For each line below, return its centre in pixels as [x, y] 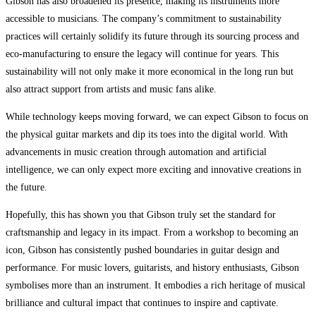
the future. [26, 187]
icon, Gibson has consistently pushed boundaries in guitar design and [142, 250]
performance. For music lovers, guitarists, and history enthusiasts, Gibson [152, 267]
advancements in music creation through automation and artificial [136, 152]
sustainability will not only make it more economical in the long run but [150, 71]
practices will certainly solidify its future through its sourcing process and [152, 36]
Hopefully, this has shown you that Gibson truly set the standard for [141, 214]
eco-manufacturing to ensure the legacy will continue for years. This [142, 54]
